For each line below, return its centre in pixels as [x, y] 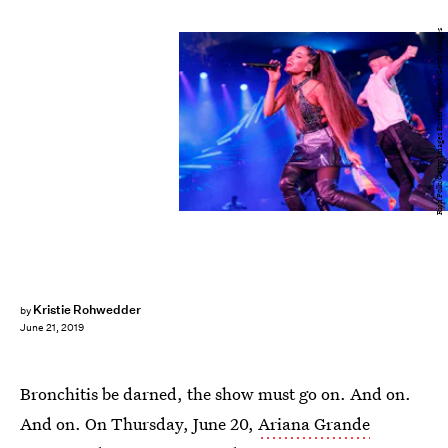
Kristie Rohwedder [87, 309]
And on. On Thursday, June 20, [139, 423]
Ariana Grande [314, 423]
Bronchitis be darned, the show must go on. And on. [215, 393]
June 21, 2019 [52, 328]
